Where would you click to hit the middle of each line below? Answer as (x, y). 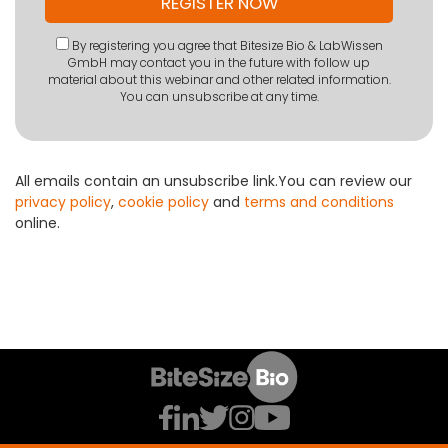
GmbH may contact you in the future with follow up (219, 63)
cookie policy (163, 202)
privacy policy (63, 202)
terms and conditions (319, 202)
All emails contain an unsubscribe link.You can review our (213, 181)
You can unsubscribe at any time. (219, 97)
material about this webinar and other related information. (219, 80)
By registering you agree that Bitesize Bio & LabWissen (227, 46)
